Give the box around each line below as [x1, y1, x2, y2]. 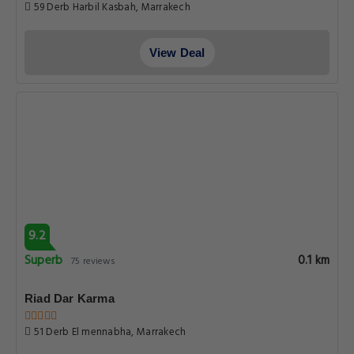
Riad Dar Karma [24, 292, 115, 305]
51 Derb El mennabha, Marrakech [31, 324, 186, 341]
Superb [24, 250, 63, 271]
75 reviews [71, 254, 116, 269]
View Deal [149, 46, 205, 59]
